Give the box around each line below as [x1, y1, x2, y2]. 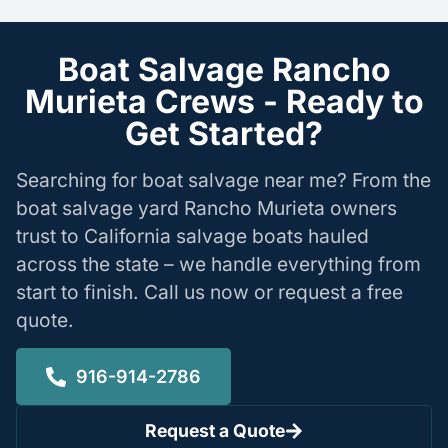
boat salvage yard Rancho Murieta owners [16, 195, 397, 220]
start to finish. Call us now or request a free [16, 279, 403, 304]
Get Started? [125, 113, 323, 153]
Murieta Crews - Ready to [24, 81, 424, 121]
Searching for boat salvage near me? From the [16, 167, 431, 192]
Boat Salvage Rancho [57, 49, 391, 89]
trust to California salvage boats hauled [16, 223, 369, 248]
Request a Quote [145, 420, 286, 442]
